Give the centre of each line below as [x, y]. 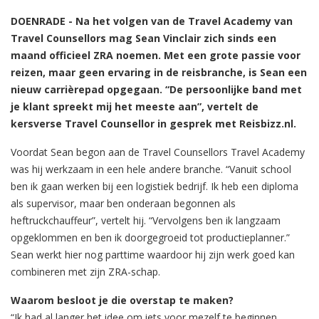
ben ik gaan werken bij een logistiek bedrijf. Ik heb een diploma [155, 186]
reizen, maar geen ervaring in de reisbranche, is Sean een [159, 72]
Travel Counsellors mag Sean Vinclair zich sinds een [143, 38]
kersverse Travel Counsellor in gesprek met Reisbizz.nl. [153, 123]
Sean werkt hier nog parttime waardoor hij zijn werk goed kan [153, 254]
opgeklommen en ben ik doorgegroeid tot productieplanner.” [150, 237]
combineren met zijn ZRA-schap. [85, 271]
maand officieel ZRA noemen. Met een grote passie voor [156, 55]
